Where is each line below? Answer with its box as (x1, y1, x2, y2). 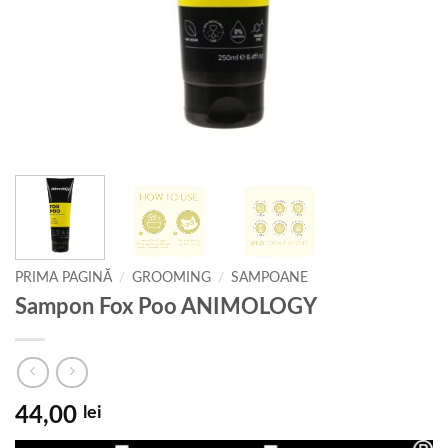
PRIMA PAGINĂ (15, 270, 112, 285)
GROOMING (132, 270, 212, 285)
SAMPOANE (231, 270, 309, 285)
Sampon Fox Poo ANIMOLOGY (15, 295, 317, 318)
